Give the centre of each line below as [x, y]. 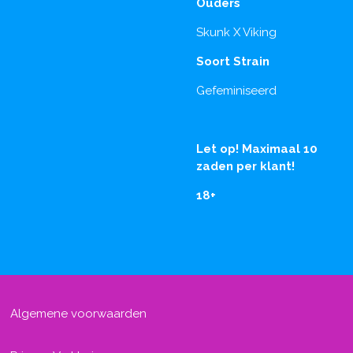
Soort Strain [233, 61]
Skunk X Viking [236, 32]
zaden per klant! [245, 166]
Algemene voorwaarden [78, 314]
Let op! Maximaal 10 [257, 149]
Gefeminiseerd [236, 90]
